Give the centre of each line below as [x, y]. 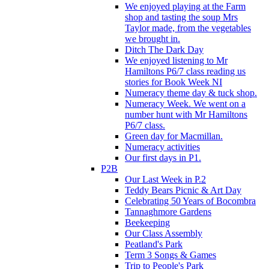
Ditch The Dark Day [164, 49]
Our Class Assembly [164, 233]
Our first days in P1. [163, 157]
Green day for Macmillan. [174, 136]
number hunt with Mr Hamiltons [186, 114]
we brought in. [153, 38]
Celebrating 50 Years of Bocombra [190, 201]
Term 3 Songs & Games [171, 255]
